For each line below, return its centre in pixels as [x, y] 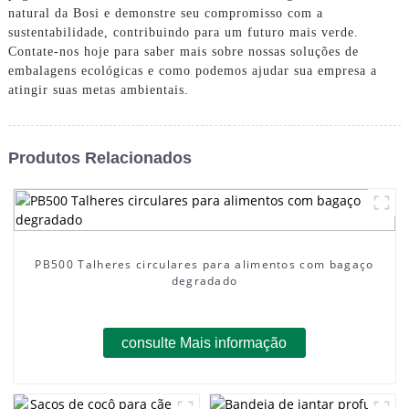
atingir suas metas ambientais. [98, 89]
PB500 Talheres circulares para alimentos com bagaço [204, 264]
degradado [204, 280]
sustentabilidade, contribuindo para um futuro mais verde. [183, 32]
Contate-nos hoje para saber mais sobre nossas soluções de [183, 51]
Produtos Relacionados [100, 157]
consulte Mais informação [204, 342]
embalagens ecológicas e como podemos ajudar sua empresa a [192, 70]
